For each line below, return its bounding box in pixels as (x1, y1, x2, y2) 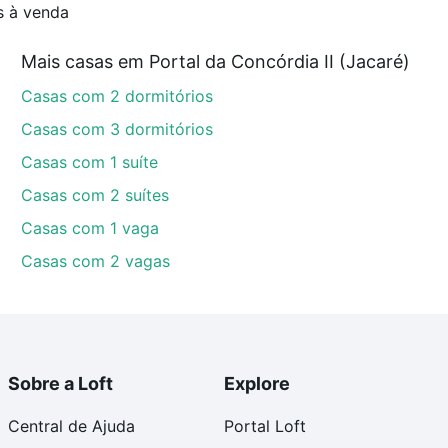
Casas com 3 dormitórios (21, 119, 214, 140)
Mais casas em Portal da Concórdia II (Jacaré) (21, 51, 411, 73)
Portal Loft (224, 416, 306, 437)
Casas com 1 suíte (21, 152, 159, 173)
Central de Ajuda (8, 416, 135, 437)
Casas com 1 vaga (21, 218, 160, 239)
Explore (224, 373, 290, 395)
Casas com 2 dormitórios (21, 86, 214, 107)
